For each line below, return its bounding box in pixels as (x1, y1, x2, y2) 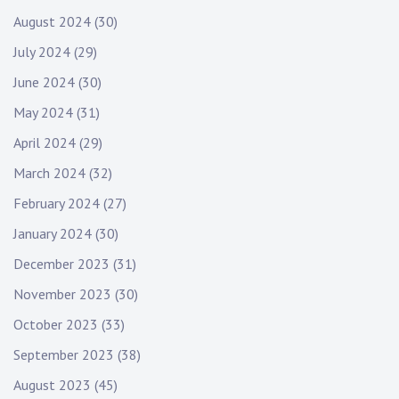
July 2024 (13, 43, 70, 61)
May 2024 (13, 103, 73, 122)
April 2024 (13, 134, 76, 152)
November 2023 (13, 285, 111, 304)
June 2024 (13, 73, 75, 92)
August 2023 (13, 376, 91, 395)
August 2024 (13, 12, 91, 31)
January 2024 (13, 224, 92, 243)
